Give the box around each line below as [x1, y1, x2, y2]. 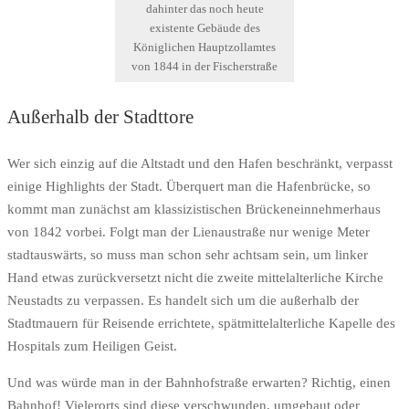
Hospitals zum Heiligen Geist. [7, 339, 177, 354]
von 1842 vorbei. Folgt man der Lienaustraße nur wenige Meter [7, 225, 370, 240]
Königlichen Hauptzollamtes [133, 40, 276, 54]
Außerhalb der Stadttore [7, 106, 194, 129]
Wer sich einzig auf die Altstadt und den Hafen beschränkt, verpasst [7, 156, 393, 172]
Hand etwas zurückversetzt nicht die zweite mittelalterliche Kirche [7, 270, 383, 286]
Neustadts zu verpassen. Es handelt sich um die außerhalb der [7, 293, 359, 309]
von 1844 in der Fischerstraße [131, 59, 278, 73]
